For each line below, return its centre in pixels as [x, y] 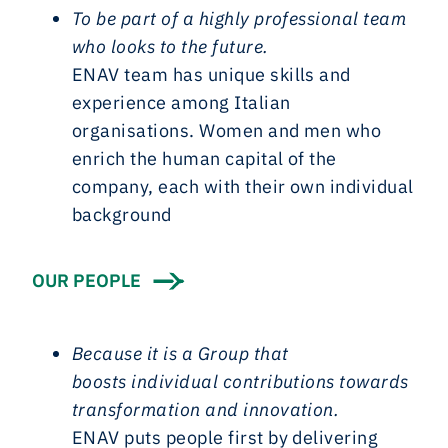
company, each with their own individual [243, 186]
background [122, 214]
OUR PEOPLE [86, 280]
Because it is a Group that [180, 353]
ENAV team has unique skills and [211, 74]
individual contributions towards [267, 381]
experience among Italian [181, 102]
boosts [99, 381]
